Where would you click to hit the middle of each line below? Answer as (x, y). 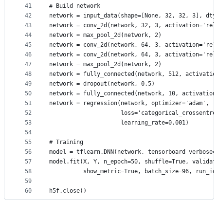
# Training (66, 142)
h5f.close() (68, 191)
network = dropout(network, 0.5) (102, 84)
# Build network (75, 6)
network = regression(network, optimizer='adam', (129, 103)
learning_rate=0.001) (119, 123)
